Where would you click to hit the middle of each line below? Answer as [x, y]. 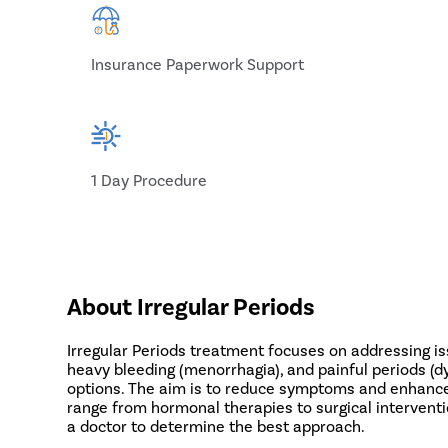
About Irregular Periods [191, 305]
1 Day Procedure [149, 179]
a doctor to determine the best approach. [216, 425]
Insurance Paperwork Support [198, 63]
